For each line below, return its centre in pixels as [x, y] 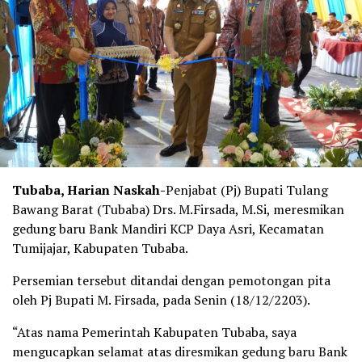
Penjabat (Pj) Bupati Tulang [247, 190]
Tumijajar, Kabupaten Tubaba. [100, 248]
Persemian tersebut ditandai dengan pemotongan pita [171, 281]
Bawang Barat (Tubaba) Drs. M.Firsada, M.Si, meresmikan [178, 210]
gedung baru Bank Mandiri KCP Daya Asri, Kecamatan [168, 229]
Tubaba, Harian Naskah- [89, 190]
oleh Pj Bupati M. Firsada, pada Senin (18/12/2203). [161, 300]
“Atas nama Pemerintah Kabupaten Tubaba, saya [154, 333]
